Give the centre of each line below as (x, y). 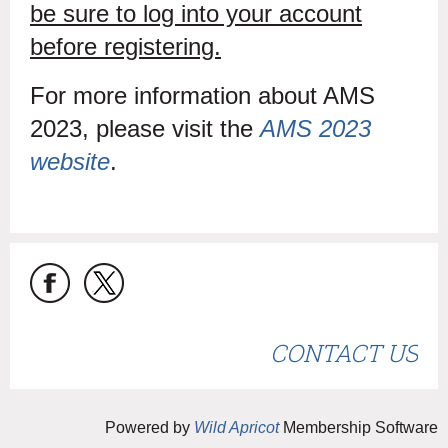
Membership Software (358, 427)
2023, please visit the (145, 128)
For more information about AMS (202, 95)
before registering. (125, 46)
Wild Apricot (236, 427)
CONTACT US (344, 352)
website (70, 161)
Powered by (149, 427)
